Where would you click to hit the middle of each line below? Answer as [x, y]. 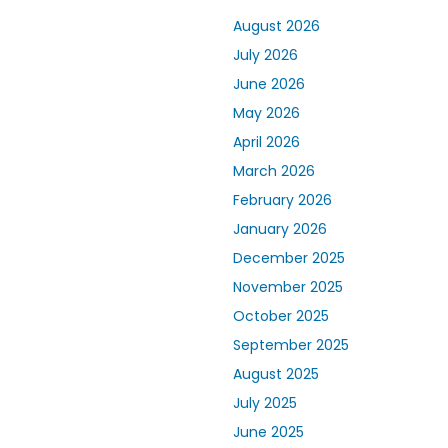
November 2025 [288, 287]
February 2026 [282, 200]
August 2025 [276, 374]
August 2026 [276, 26]
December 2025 [289, 258]
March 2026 [274, 171]
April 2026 [266, 142]
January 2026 [280, 229]
